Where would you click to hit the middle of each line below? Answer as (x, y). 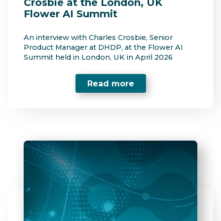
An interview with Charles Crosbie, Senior (98, 38)
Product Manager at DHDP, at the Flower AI (103, 48)
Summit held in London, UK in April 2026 (98, 57)
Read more (110, 83)
